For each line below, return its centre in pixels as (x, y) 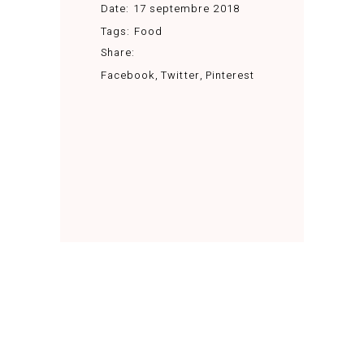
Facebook (128, 75)
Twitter (180, 75)
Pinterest (230, 75)
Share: (118, 52)
